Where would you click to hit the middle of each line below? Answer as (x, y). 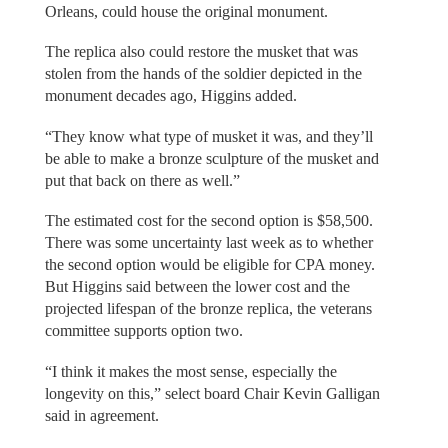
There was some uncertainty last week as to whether (208, 243)
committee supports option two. (143, 331)
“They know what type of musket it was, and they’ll (208, 136)
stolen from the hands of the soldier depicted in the (203, 74)
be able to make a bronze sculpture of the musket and (211, 158)
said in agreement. (101, 415)
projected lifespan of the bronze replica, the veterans (208, 309)
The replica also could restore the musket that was (201, 52)
